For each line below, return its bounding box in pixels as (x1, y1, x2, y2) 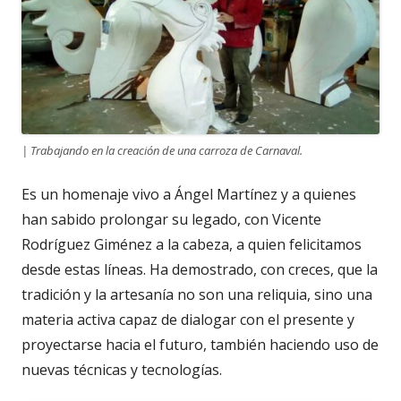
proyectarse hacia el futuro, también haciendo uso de (21, 335, 379, 355)
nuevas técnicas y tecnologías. (21, 360, 222, 380)
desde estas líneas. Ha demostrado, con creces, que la (21, 260, 378, 280)
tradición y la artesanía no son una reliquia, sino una (21, 285, 372, 305)
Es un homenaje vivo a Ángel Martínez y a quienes (21, 184, 356, 205)
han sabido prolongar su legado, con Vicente (21, 209, 321, 230)
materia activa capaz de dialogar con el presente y (21, 310, 354, 330)
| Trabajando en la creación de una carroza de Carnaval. (21, 142, 303, 159)
